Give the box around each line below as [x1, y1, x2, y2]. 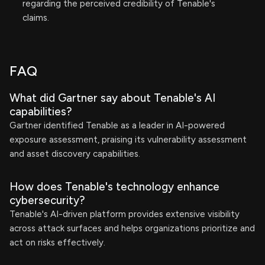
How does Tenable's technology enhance [9, 180, 219, 193]
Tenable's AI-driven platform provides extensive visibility [9, 209, 240, 219]
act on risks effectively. [9, 237, 105, 248]
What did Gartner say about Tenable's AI [9, 91, 215, 105]
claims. [22, 12, 49, 23]
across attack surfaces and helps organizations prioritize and [9, 223, 255, 234]
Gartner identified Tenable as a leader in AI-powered [9, 120, 225, 131]
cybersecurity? [9, 193, 85, 207]
